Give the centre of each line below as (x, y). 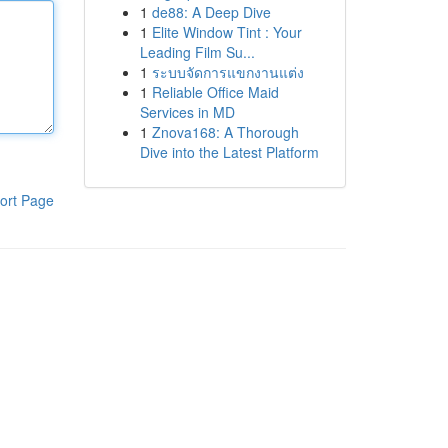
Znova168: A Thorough (225, 132)
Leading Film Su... (197, 52)
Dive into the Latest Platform (229, 152)
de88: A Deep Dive (211, 12)
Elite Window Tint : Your (226, 32)
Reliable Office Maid (215, 92)
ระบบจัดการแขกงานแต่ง (227, 72)
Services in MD (187, 112)
